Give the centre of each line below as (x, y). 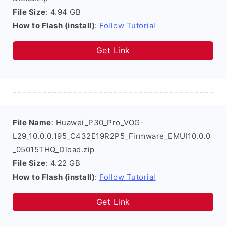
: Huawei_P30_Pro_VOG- (97, 122)
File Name (32, 122)
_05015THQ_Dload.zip (54, 150)
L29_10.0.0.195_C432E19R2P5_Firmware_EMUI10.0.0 (111, 136)
